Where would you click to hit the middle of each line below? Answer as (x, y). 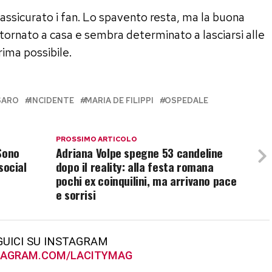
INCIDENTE (52, 100)
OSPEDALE (186, 100)
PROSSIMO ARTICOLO (96, 139)
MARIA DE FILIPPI (119, 100)
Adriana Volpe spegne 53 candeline (139, 152)
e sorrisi (76, 194)
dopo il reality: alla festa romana (134, 166)
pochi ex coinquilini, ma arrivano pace (146, 180)
